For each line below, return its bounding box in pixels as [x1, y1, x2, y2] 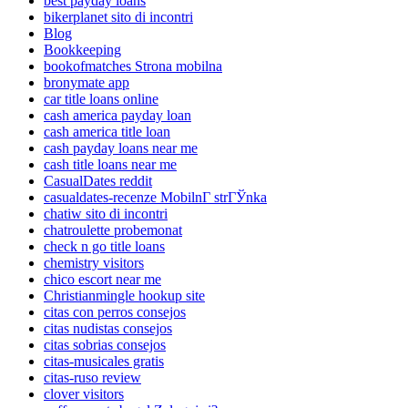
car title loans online [44, 91, 158, 107]
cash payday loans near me [44, 140, 198, 157]
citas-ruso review [44, 370, 141, 386]
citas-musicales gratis [44, 353, 164, 370]
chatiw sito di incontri [44, 206, 168, 222]
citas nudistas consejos [44, 321, 172, 337]
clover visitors [44, 386, 124, 403]
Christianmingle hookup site [44, 288, 205, 304]
